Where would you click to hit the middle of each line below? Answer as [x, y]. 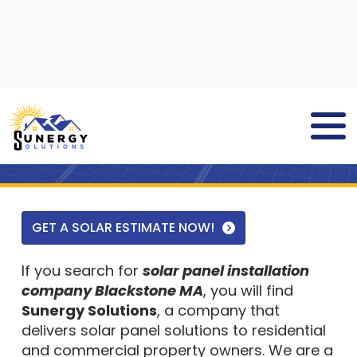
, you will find [248, 290]
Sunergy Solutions [89, 310]
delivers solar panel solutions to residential [173, 330]
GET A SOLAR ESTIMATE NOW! [123, 228]
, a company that [218, 310]
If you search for [82, 271]
